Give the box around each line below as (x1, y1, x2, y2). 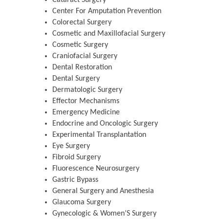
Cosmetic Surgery (52, 41, 108, 49)
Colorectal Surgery (52, 19, 111, 27)
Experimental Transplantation (52, 131, 146, 139)
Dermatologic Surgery (52, 86, 122, 94)
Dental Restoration (52, 64, 112, 72)
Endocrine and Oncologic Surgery (52, 120, 158, 128)
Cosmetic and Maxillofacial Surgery (52, 30, 165, 38)
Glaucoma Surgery (52, 198, 111, 207)
